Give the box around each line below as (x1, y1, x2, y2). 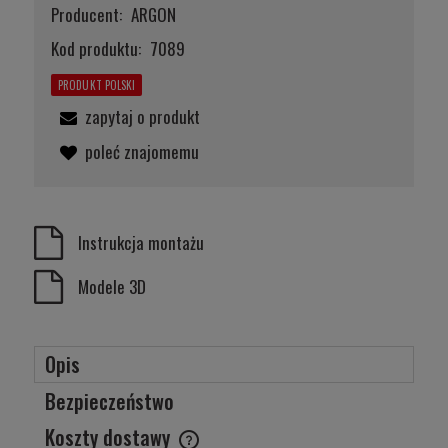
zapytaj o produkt (85, 103, 200, 129)
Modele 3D (78, 273, 146, 299)
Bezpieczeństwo (45, 385, 174, 416)
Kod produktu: (51, 35, 141, 61)
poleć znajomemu (85, 138, 199, 164)
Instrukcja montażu (78, 229, 204, 255)
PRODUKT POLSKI (58, 76, 136, 93)
